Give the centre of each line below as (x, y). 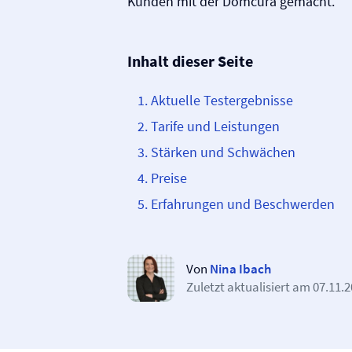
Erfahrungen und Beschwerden (243, 204)
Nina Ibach (240, 269)
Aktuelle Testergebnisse (222, 100)
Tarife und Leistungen (215, 126)
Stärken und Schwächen (223, 152)
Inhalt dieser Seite (190, 61)
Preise (169, 178)
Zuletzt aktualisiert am (249, 287)
